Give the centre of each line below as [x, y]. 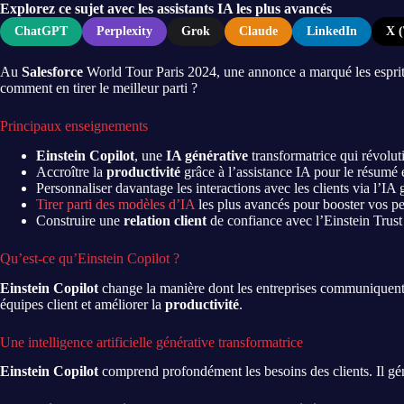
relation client [165, 220]
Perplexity [124, 31]
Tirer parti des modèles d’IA [115, 204]
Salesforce [52, 72]
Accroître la [71, 171]
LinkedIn [332, 31]
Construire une [80, 220]
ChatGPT [41, 31]
